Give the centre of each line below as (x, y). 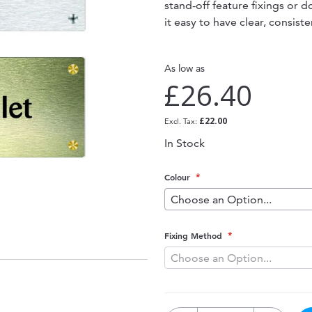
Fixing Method (193, 236)
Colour (177, 177)
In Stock (184, 143)
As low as (184, 69)
